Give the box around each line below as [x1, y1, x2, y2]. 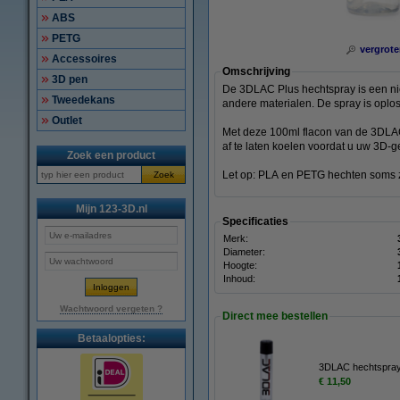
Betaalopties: [77, 332, 146, 345]
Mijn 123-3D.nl [75, 203, 147, 215]
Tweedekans [52, 94, 115, 106]
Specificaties [222, 215, 288, 228]
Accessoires [52, 53, 117, 65]
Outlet [52, 114, 82, 127]
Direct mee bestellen [222, 310, 328, 322]
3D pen [52, 73, 87, 86]
